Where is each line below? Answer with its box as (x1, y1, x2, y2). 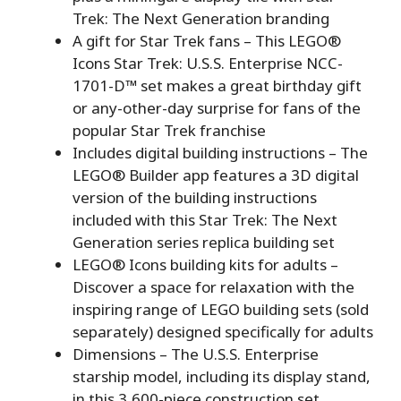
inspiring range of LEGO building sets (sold (73, 298, 369, 320)
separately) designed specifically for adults (73, 320, 373, 342)
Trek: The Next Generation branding (73, 7, 329, 29)
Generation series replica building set (73, 231, 335, 252)
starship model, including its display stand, (73, 365, 371, 387)
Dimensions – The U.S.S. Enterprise (73, 343, 319, 364)
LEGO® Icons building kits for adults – (73, 253, 338, 275)
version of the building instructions (73, 186, 317, 208)
